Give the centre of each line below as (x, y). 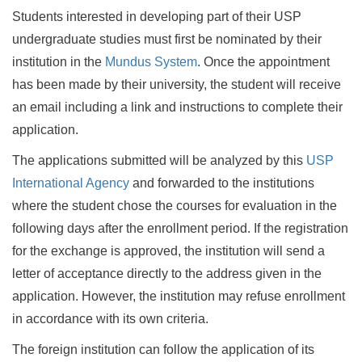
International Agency (71, 183)
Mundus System (151, 61)
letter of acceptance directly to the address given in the (167, 273)
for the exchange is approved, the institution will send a (168, 250)
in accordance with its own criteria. (110, 318)
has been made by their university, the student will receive (177, 84)
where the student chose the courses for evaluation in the (175, 205)
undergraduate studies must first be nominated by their (167, 39)
